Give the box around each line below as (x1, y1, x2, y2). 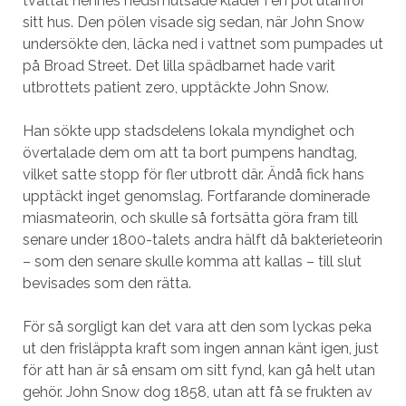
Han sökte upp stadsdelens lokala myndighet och (22, 122, 354, 140)
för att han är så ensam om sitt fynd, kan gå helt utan (22, 362, 375, 379)
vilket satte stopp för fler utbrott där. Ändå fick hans (22, 166, 364, 183)
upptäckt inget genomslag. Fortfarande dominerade (22, 188, 370, 205)
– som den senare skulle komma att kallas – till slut (22, 253, 362, 270)
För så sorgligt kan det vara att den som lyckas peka (22, 318, 372, 335)
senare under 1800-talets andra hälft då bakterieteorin (22, 231, 382, 248)
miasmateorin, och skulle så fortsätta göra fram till (22, 209, 358, 227)
